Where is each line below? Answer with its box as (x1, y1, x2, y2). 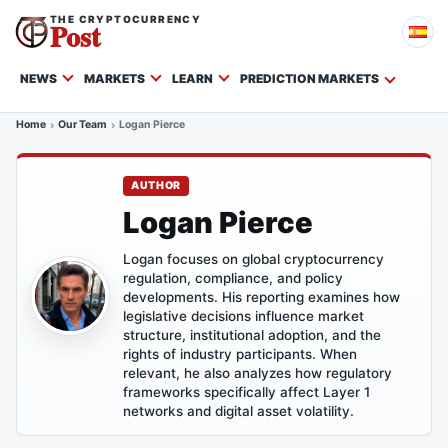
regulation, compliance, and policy (123, 270, 343, 286)
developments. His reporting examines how (123, 289, 400, 305)
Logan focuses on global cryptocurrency (123, 251, 384, 267)
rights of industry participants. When (123, 346, 357, 362)
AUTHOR (131, 179, 181, 192)
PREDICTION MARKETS (240, 71, 379, 86)
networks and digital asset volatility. (123, 403, 354, 419)
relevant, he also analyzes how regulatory (123, 365, 392, 381)
